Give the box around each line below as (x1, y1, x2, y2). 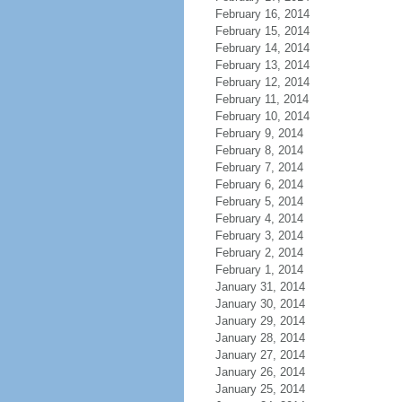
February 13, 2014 (214, 58, 310, 72)
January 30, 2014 (214, 297, 305, 310)
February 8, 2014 (214, 144, 303, 157)
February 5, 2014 (214, 195, 303, 208)
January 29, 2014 (214, 314, 305, 328)
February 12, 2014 (214, 75, 310, 89)
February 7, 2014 (214, 161, 303, 174)
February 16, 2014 (214, 7, 310, 21)
